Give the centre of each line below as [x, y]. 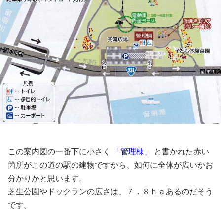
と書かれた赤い [181, 152]
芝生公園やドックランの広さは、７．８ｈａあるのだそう [110, 192]
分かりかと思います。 [47, 179]
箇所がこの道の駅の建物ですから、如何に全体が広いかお [110, 165]
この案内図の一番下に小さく [59, 152]
